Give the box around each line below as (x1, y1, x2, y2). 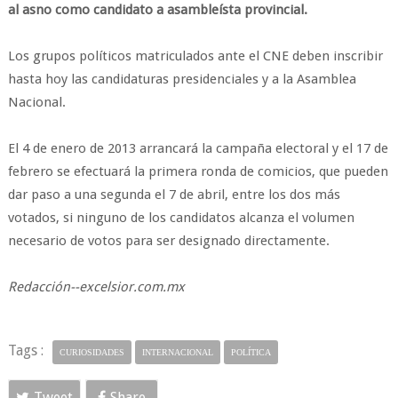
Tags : (7, 342, 44, 359)
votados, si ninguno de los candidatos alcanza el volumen (7, 210, 354, 226)
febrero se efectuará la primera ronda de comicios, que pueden (7, 163, 388, 179)
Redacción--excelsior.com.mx (7, 279, 185, 295)
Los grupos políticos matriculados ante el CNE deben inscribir (7, 48, 383, 64)
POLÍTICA (230, 347, 271, 357)
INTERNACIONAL (141, 347, 213, 357)
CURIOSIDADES (59, 347, 124, 357)
